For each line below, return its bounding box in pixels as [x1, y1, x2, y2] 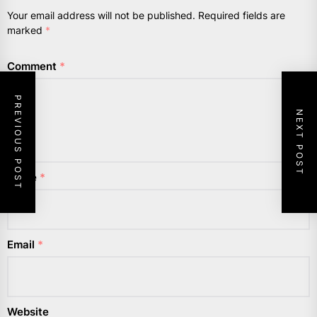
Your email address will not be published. [7, 9, 195, 22]
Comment [7, 59, 59, 74]
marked [7, 24, 45, 37]
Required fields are [198, 9, 285, 22]
